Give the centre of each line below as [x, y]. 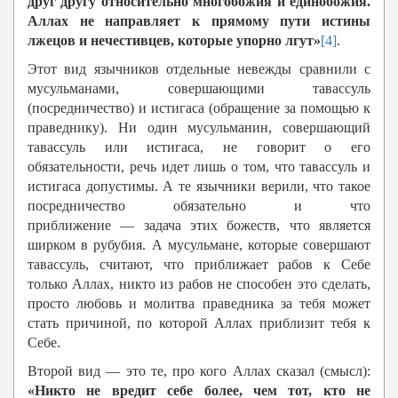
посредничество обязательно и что [199, 206]
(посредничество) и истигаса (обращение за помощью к [199, 108]
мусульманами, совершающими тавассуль [199, 89]
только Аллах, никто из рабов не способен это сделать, [199, 284]
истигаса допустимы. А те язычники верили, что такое [199, 187]
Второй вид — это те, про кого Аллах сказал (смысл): [199, 371]
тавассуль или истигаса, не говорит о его [199, 147]
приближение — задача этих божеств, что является [199, 226]
